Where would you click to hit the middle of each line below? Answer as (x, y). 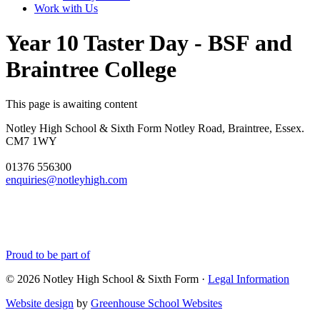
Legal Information (249, 279)
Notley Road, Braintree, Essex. (233, 129)
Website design (40, 304)
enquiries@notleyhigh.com (66, 180)
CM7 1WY (31, 141)
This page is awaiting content (71, 104)
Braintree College (91, 69)
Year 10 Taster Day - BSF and (149, 42)
